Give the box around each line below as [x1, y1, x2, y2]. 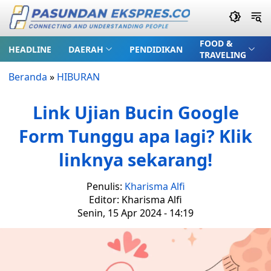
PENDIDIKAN [129, 43, 183, 55]
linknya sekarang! [59, 148, 212, 171]
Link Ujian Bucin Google [32, 100, 239, 124]
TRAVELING [199, 49, 246, 60]
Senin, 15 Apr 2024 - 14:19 [77, 206, 194, 220]
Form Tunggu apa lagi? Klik [19, 124, 252, 148]
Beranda [8, 70, 47, 83]
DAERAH [68, 43, 103, 55]
